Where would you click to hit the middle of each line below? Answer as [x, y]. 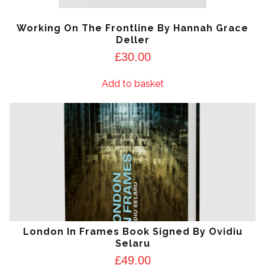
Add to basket [132, 83]
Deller [132, 40]
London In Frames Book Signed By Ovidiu [132, 232]
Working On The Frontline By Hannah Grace [132, 28]
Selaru [132, 244]
